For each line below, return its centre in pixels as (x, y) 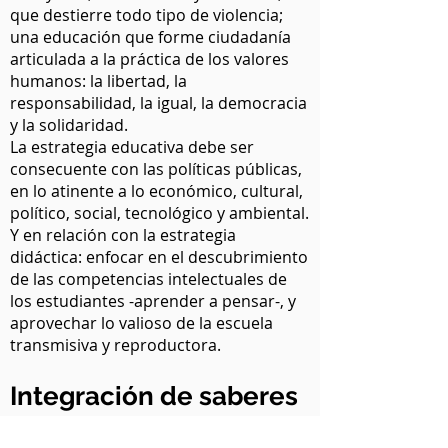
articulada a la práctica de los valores (149, 59)
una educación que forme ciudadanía (150, 37)
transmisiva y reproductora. (117, 345)
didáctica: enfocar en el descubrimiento (159, 257)
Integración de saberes (154, 396)
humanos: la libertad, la (98, 81)
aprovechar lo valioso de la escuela (141, 323)
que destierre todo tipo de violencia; (146, 15)
